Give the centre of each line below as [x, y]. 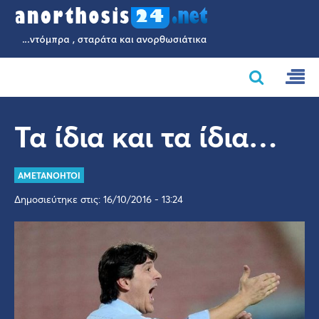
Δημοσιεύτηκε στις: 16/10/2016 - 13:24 [99, 199]
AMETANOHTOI [49, 175]
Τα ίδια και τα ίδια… [146, 136]
